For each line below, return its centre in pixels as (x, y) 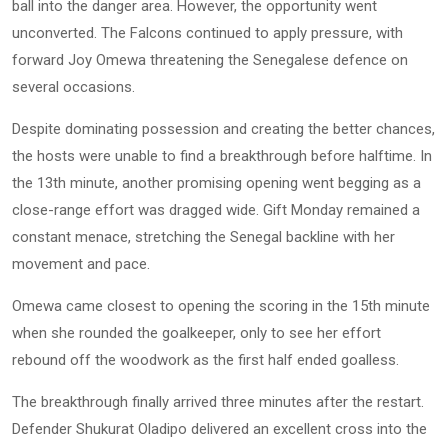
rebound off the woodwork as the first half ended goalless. (205, 359)
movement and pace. (81, 263)
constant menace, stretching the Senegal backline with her (203, 236)
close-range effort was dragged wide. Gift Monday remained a (216, 209)
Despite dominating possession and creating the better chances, (223, 128)
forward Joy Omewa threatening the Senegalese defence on (210, 59)
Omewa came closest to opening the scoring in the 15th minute (221, 305)
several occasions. (73, 86)
